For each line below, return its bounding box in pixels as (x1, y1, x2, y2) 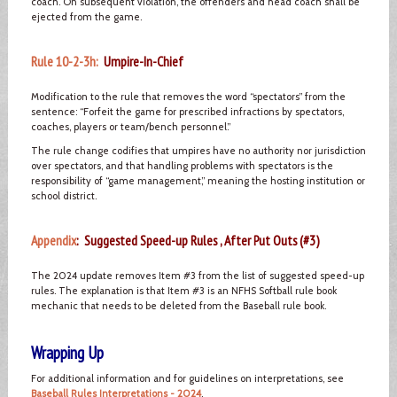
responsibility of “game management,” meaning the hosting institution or (30, 174, 365, 187)
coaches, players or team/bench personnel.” (30, 120, 230, 133)
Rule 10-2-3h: (30, 51, 98, 70)
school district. (30, 189, 97, 202)
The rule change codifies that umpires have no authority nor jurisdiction (30, 144, 366, 157)
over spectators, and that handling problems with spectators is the (30, 159, 333, 172)
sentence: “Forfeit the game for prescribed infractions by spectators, (30, 105, 344, 118)
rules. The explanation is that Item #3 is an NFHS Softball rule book (30, 284, 337, 297)
